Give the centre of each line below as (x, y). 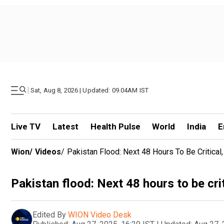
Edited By (49, 214)
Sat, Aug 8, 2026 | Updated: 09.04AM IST (90, 90)
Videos (48, 152)
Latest (65, 126)
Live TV (26, 126)
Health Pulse (115, 126)
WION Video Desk (100, 214)
